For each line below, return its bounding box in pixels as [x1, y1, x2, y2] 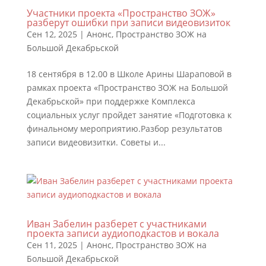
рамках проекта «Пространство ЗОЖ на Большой [26, 82, 228, 93]
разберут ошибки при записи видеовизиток [26, 16, 230, 29]
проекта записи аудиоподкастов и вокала [26, 227, 219, 240]
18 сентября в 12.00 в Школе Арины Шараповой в [26, 68, 232, 80]
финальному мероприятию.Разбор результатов [26, 123, 222, 134]
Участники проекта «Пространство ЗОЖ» [26, 7, 216, 20]
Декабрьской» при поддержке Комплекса [26, 96, 195, 107]
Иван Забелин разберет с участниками [26, 217, 207, 230]
